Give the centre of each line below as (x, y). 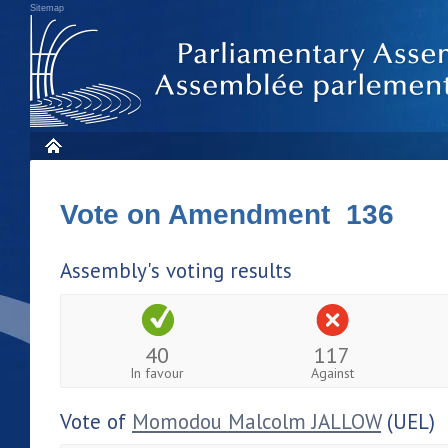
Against (332, 372)
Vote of (96, 421)
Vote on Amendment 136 (227, 214)
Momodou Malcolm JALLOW (256, 421)
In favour (157, 372)
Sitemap (47, 8)
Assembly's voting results (176, 270)
